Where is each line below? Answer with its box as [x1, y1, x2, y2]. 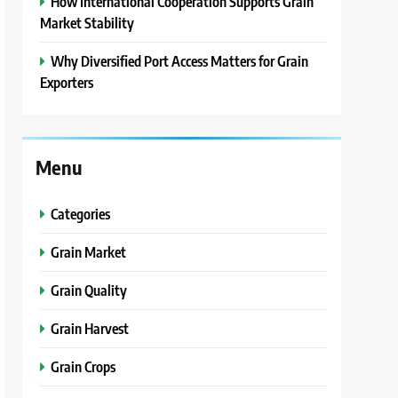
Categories [51, 204, 111, 224]
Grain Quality [51, 281, 128, 300]
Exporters [40, 73, 94, 92]
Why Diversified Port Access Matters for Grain [51, 52, 309, 71]
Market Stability [40, 13, 135, 33]
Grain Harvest [51, 319, 130, 338]
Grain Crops [51, 357, 116, 377]
